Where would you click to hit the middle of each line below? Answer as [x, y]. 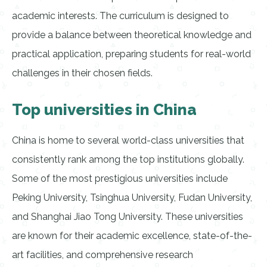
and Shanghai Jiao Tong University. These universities [128, 217]
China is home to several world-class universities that [128, 140]
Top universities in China [104, 110]
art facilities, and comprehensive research [103, 255]
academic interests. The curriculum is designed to [120, 16]
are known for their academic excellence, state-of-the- [132, 236]
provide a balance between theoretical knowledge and [132, 35]
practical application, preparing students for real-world [131, 54]
